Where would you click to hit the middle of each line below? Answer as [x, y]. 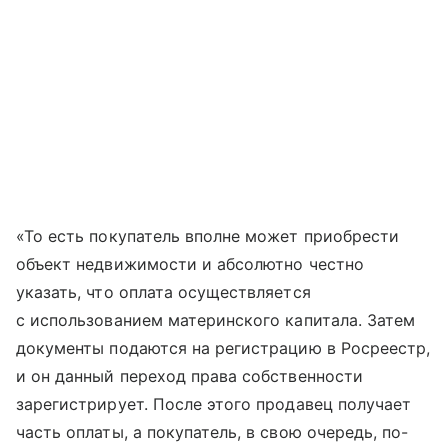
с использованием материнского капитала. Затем [216, 320]
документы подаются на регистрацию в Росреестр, [223, 348]
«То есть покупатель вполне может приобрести [208, 236]
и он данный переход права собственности [189, 376]
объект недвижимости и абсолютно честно [190, 264]
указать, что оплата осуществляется [163, 292]
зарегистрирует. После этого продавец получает [214, 404]
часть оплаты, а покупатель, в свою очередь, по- [212, 432]
